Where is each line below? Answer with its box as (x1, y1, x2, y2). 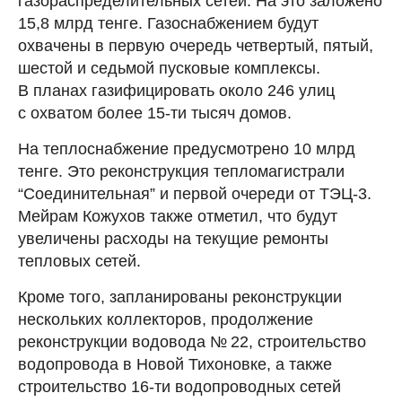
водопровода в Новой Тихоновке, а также (18, 354, 332, 373)
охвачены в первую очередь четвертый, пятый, (18, 36, 373, 55)
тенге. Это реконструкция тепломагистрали (18, 162, 345, 180)
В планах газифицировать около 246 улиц (18, 81, 335, 100)
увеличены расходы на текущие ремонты (18, 229, 328, 248)
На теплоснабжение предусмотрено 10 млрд (18, 139, 355, 158)
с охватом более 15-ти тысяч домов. (18, 103, 292, 122)
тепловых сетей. (18, 251, 141, 270)
